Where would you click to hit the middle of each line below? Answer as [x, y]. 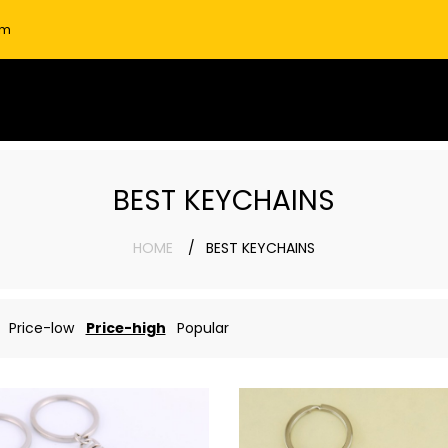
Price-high [125, 328]
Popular [202, 328]
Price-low [41, 328]
